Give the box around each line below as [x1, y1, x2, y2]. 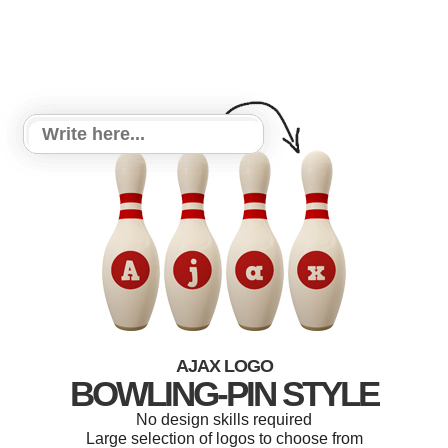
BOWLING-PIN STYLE [70, 374, 378, 413]
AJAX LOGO [175, 356, 273, 376]
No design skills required [136, 411, 312, 428]
